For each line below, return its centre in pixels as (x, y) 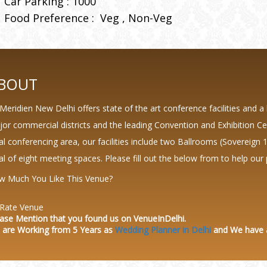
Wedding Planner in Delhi (163, 230)
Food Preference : (52, 18)
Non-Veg (150, 18)
